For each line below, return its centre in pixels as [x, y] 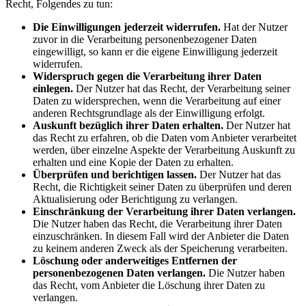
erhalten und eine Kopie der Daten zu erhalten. [133, 163]
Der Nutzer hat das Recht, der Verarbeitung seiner [182, 89]
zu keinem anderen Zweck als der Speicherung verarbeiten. [160, 249]
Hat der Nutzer [254, 27]
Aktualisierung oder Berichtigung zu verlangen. [135, 199]
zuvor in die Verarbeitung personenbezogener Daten [145, 40]
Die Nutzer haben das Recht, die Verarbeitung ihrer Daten [157, 224]
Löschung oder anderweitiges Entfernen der [135, 261]
